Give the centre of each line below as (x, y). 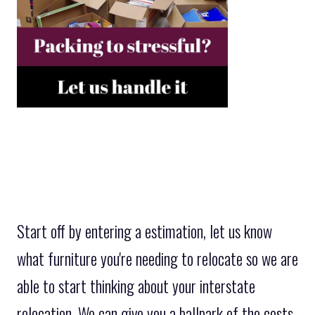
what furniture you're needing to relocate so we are (157, 258)
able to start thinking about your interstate (136, 286)
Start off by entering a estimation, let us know (144, 231)
